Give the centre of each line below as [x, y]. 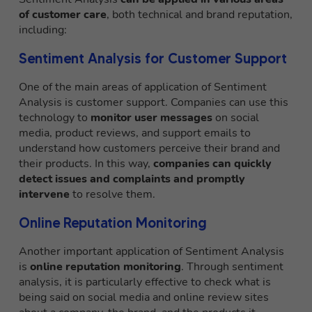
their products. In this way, [86, 164]
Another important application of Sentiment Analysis [151, 252]
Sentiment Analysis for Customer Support [153, 59]
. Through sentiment [232, 267]
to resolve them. [112, 195]
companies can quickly [212, 164]
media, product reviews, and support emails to [135, 133]
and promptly [209, 179]
